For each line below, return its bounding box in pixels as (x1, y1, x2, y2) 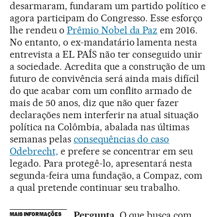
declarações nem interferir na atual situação (10, 109, 199, 121)
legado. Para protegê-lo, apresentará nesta (10, 157, 193, 170)
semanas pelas (10, 133, 74, 145)
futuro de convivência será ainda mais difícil (10, 73, 200, 85)
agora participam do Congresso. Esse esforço (10, 12, 203, 24)
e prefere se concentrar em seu (58, 145, 193, 157)
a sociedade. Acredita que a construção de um (10, 61, 206, 73)
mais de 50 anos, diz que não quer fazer (10, 97, 179, 109)
